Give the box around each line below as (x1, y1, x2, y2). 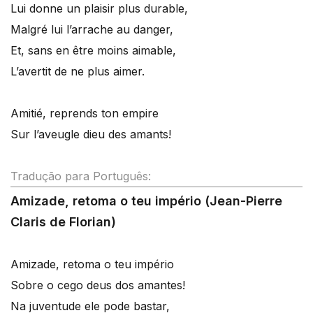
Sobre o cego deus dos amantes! (10, 278, 185, 292)
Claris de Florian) (10, 214, 116, 229)
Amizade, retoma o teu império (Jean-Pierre (10, 194, 282, 208)
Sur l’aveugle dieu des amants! (10, 127, 171, 141)
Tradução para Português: (10, 169, 151, 183)
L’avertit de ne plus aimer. (10, 64, 145, 78)
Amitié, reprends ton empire (10, 106, 159, 120)
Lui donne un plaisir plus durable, (10, 1, 188, 15)
